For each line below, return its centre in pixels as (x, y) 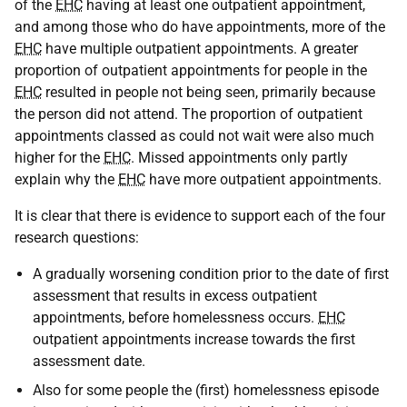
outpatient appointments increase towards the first (194, 339)
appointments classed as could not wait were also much (194, 135)
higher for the (59, 157)
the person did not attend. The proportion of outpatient (189, 114)
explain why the (66, 179)
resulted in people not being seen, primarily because (208, 92)
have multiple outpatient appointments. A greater (200, 48)
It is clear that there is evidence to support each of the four (200, 215)
